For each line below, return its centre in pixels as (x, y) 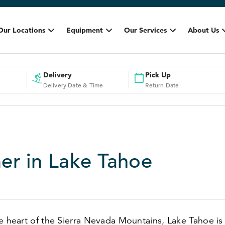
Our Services (145, 30)
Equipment (84, 30)
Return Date (162, 85)
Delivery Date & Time (73, 85)
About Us (203, 30)
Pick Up (158, 75)
